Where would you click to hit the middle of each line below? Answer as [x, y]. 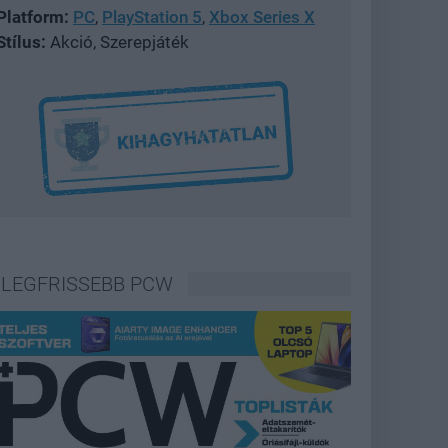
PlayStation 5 [152, 17]
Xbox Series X [262, 17]
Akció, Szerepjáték [117, 42]
